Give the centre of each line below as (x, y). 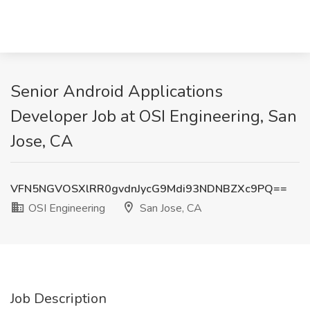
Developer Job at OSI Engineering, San (154, 116)
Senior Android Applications (117, 91)
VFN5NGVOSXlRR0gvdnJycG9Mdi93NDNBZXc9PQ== (149, 189)
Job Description (58, 299)
